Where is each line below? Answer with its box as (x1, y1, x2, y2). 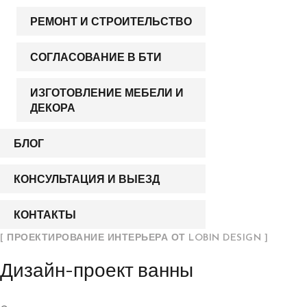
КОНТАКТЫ (14, 206, 76, 223)
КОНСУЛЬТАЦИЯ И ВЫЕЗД (14, 171, 160, 187)
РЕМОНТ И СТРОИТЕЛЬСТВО (30, 13, 192, 29)
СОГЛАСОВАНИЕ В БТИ (30, 49, 162, 65)
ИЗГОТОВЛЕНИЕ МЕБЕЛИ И (30, 84, 184, 101)
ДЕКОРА (30, 99, 75, 116)
